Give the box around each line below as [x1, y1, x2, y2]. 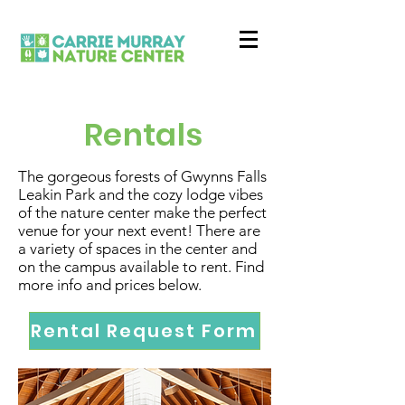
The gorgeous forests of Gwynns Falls [18, 167, 267, 185]
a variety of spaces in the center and [18, 240, 257, 258]
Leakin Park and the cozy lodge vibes [18, 185, 263, 203]
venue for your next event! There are [18, 221, 260, 240]
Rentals [84, 113, 203, 156]
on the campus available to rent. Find [18, 258, 264, 276]
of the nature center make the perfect [18, 203, 267, 221]
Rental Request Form [31, 318, 257, 344]
